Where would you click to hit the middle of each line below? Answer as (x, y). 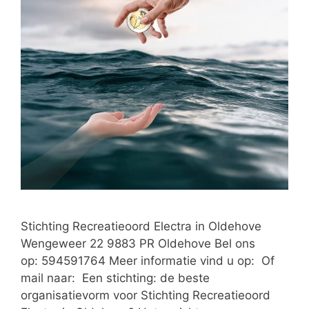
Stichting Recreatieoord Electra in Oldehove (141, 226)
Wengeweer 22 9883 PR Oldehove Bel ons (138, 243)
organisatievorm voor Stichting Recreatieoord (146, 295)
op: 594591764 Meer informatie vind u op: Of (148, 260)
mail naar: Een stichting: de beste (115, 278)
